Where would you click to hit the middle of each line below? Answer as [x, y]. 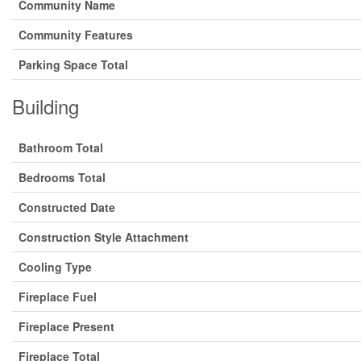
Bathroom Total [61, 147]
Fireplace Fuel [58, 297]
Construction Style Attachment [104, 237]
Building [46, 106]
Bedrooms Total [62, 177]
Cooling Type [55, 267]
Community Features [76, 35]
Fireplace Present [66, 326]
